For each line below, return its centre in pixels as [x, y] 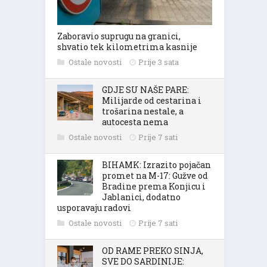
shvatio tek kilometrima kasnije [127, 47]
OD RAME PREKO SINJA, [153, 251]
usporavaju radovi [94, 208]
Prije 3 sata [159, 62]
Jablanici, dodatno [141, 197]
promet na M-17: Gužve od [155, 176]
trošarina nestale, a [143, 111]
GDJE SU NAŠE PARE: [145, 90]
